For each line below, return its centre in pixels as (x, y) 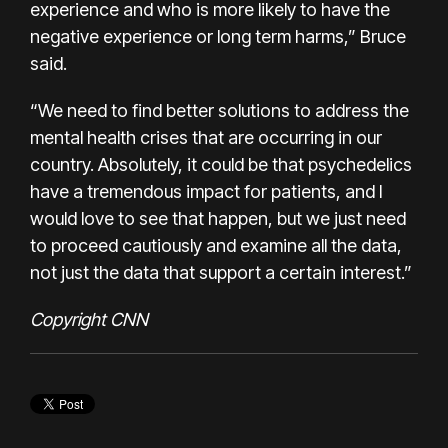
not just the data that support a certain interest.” (221, 272)
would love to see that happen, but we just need (218, 218)
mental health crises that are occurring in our (206, 137)
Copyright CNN (89, 319)
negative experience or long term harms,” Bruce (218, 36)
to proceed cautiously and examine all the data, (216, 245)
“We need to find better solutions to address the (219, 110)
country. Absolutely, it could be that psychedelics (221, 164)
